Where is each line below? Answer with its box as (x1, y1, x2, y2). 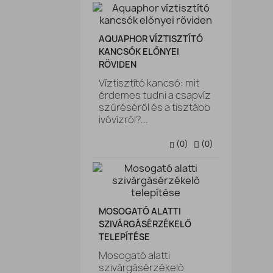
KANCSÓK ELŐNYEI (99, 46, 179, 57)
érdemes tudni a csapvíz (99, 88, 211, 102)
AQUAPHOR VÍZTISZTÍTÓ (99, 33, 203, 44)
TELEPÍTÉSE (99, 231, 150, 243)
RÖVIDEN (99, 58, 136, 70)
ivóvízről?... (99, 113, 148, 126)
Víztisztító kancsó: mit (99, 76, 199, 90)
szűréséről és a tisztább (99, 101, 210, 114)
